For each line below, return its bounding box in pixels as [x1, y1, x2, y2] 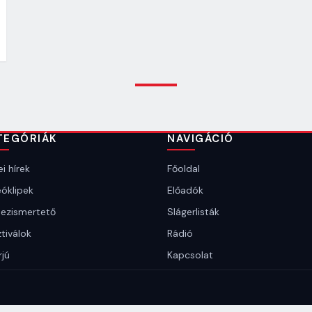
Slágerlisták [167, 205, 219, 218]
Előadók [167, 184, 203, 196]
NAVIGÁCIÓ [167, 132, 234, 146]
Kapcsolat [167, 249, 213, 261]
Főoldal [167, 162, 200, 175]
